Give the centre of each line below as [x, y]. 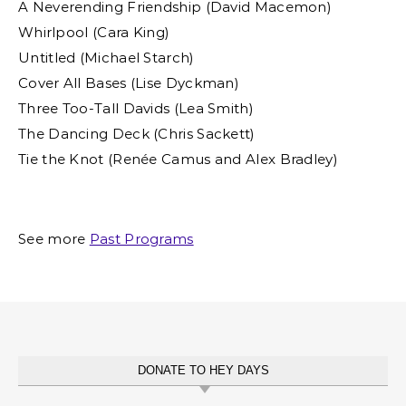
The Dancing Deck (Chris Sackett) [137, 134]
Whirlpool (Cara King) [94, 32]
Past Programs [141, 239]
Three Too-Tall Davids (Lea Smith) [136, 108]
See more [58, 239]
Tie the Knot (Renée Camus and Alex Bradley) [178, 159]
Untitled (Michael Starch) [106, 58]
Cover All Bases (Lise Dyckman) [129, 83]
